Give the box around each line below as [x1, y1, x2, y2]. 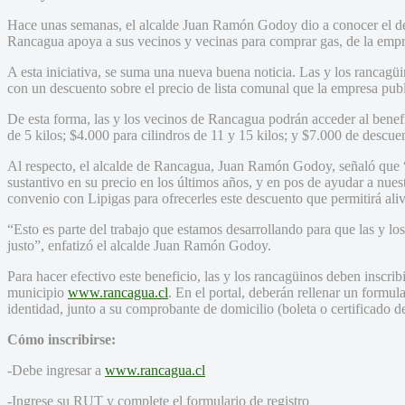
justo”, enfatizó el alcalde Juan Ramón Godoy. [7, 237, 271, 253]
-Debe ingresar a [7, 362, 105, 378]
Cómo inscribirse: [7, 331, 116, 347]
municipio [7, 284, 68, 300]
